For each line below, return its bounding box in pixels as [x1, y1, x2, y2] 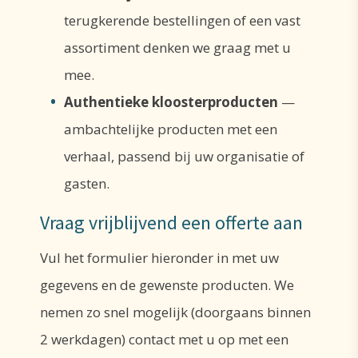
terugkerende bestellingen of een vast [64, 10, 300, 30]
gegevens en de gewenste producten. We [40, 276, 294, 295]
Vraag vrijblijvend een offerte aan [40, 210, 303, 235]
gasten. [64, 173, 109, 193]
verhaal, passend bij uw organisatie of [64, 146, 304, 165]
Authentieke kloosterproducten [64, 92, 278, 111]
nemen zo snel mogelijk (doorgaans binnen [40, 303, 311, 322]
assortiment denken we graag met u [64, 38, 291, 57]
